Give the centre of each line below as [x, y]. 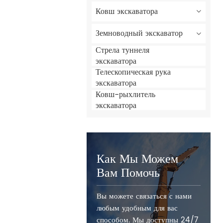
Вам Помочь [128, 173]
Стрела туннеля [123, 50]
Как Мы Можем [138, 159]
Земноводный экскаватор [139, 34]
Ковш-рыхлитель [126, 94]
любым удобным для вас [137, 208]
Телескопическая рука [133, 72]
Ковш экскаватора [127, 11]
